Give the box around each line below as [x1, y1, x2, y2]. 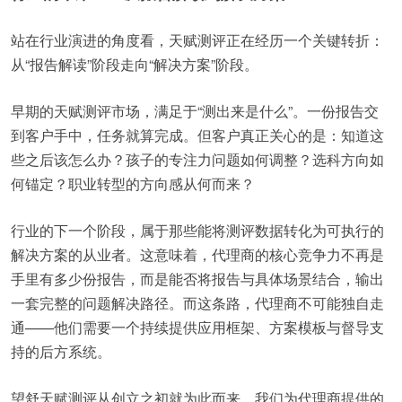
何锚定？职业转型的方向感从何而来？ [11, 173, 255, 194]
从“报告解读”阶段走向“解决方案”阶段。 [11, 54, 258, 74]
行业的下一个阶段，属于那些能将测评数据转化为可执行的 [11, 220, 384, 240]
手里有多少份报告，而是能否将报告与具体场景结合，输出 [11, 268, 384, 289]
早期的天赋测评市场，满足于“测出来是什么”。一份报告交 [11, 100, 379, 121]
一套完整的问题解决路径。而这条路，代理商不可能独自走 [11, 293, 384, 313]
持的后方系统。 [11, 341, 111, 362]
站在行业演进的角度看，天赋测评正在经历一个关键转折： [11, 30, 384, 50]
